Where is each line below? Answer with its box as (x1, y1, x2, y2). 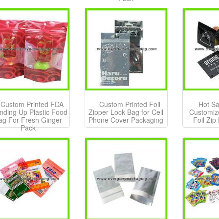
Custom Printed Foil (99, 99, 160, 109)
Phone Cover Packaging (88, 115, 164, 125)
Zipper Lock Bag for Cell (88, 107, 164, 117)
